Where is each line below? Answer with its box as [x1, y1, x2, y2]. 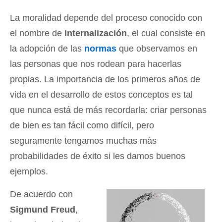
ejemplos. [10, 166, 48, 176]
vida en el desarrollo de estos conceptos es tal [10, 90, 193, 100]
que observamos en [116, 44, 197, 54]
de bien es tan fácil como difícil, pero [10, 120, 154, 130]
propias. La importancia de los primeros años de [10, 74, 200, 84]
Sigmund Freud [10, 205, 75, 215]
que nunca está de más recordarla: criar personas [10, 105, 207, 115]
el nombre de [10, 28, 64, 38]
